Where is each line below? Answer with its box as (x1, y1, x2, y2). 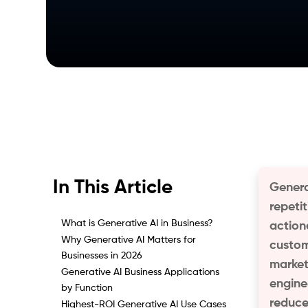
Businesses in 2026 (61, 251, 143, 261)
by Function (61, 283, 113, 293)
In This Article (53, 178, 173, 197)
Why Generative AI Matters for (61, 235, 197, 245)
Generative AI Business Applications (61, 267, 220, 277)
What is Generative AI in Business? (61, 219, 214, 228)
